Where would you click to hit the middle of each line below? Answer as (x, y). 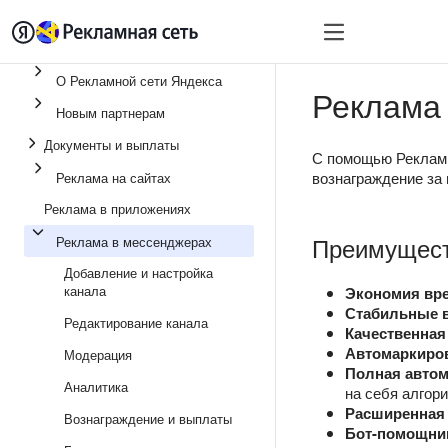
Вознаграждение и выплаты (148, 418)
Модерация (98, 354)
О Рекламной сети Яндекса (139, 80)
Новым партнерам (110, 112)
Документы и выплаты (111, 144)
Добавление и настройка (138, 272)
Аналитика (96, 386)
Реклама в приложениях (117, 208)
